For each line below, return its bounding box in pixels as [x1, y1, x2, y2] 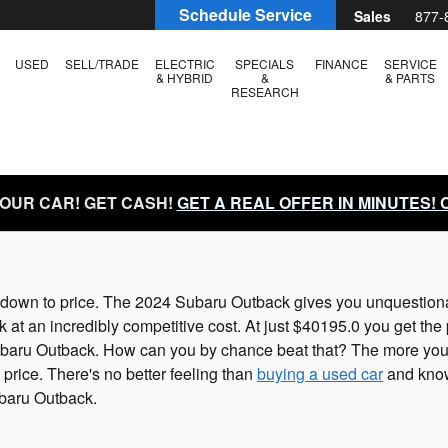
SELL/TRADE [64, 55, 139, 72]
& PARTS [385, 69, 435, 86]
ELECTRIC [154, 55, 215, 72]
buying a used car [257, 361, 383, 385]
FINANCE [314, 55, 368, 72]
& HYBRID [156, 69, 213, 86]
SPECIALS [235, 55, 294, 72]
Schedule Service [179, 3, 312, 27]
